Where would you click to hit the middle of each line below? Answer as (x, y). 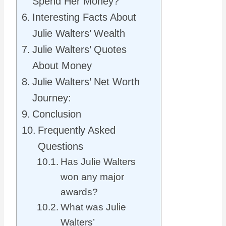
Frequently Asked (77, 130)
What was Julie (93, 207)
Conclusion (57, 114)
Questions (61, 147)
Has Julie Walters (98, 162)
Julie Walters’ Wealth (79, 34)
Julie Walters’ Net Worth (86, 82)
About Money (62, 66)
